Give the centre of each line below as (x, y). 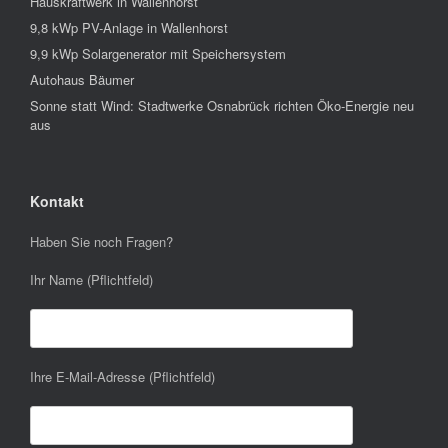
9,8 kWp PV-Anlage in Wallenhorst (129, 27)
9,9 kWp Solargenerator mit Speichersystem (158, 53)
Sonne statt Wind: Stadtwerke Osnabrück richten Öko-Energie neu (222, 105)
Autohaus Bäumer (82, 79)
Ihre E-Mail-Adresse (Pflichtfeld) (122, 377)
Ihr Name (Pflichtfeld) (91, 280)
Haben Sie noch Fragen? (101, 241)
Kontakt (57, 200)
